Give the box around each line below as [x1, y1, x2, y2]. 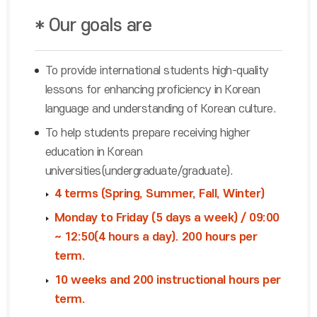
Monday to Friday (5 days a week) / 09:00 [54, 212, 279, 224]
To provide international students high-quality [45, 64, 269, 77]
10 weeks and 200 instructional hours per [54, 274, 281, 287]
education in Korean [45, 146, 143, 158]
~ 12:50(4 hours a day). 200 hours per [54, 231, 258, 243]
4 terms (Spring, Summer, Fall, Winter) [54, 188, 265, 200]
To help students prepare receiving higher [45, 127, 250, 139]
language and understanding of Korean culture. [45, 103, 277, 115]
